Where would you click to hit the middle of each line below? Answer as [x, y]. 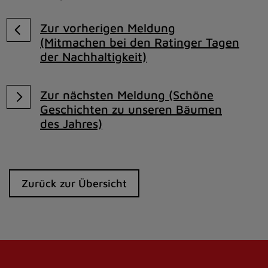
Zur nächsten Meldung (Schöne [127, 95]
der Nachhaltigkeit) [93, 57]
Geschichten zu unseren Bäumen [131, 109]
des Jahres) [71, 124]
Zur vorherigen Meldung [108, 28]
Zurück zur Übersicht [74, 183]
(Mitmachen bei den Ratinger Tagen [140, 42]
